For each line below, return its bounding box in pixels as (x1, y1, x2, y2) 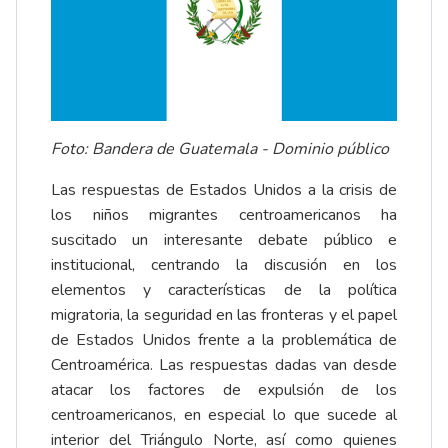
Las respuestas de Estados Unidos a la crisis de (51, 178, 397, 201)
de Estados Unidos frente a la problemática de (51, 328, 397, 351)
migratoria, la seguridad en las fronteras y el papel (51, 303, 397, 326)
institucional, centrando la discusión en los (51, 253, 397, 276)
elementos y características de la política (51, 278, 397, 301)
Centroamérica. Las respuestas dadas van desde (51, 353, 397, 376)
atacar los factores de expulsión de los (51, 378, 397, 401)
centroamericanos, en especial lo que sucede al (51, 403, 397, 426)
